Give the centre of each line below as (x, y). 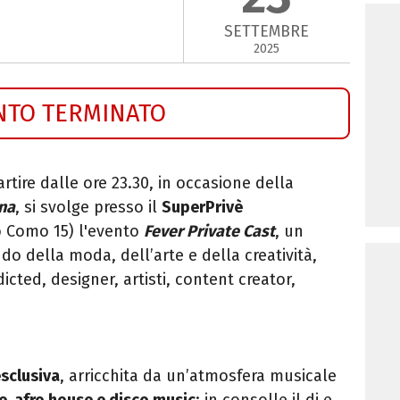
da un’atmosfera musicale (237, 375)
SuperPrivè (202, 207)
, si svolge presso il (88, 207)
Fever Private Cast (209, 231)
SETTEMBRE (267, 32)
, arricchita (99, 375)
